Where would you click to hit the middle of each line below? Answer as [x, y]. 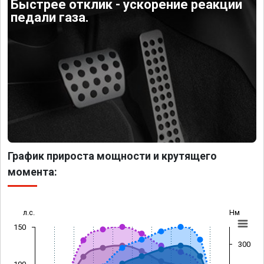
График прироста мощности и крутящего [112, 156]
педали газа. [50, 18]
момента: [32, 171]
